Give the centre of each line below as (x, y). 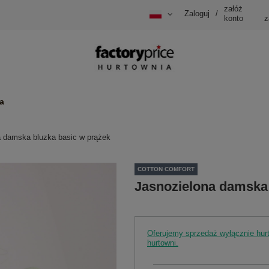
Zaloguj (197, 14)
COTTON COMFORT (166, 169)
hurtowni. (163, 243)
